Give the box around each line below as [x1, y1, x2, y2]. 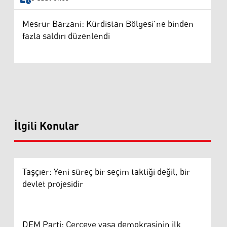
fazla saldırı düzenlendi [22, 27, 110, 45]
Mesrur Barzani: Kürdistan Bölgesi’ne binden [22, 15, 194, 33]
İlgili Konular [14, 116, 79, 137]
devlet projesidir [22, 175, 83, 193]
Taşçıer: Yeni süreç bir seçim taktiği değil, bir [22, 163, 190, 181]
